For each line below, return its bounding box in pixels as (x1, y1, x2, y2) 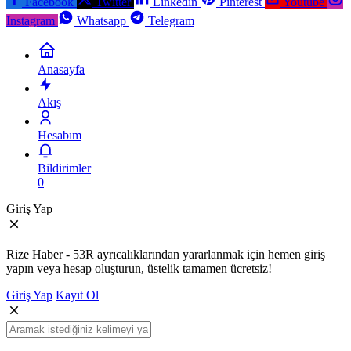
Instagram (6, 13, 55, 27)
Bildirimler (38, 161, 91, 175)
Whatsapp (77, 13, 126, 27)
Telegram (148, 13, 194, 27)
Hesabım (38, 128, 81, 142)
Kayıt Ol (56, 288, 99, 302)
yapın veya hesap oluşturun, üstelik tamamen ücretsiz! (6, 261, 272, 275)
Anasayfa (38, 62, 85, 76)
